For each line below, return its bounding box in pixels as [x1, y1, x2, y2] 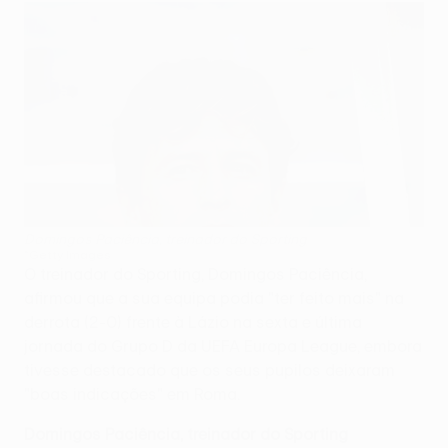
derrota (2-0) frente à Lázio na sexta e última [24, 312, 362, 331]
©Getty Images [24, 246, 111, 261]
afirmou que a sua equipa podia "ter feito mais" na [24, 288, 404, 307]
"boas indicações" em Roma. [24, 384, 240, 403]
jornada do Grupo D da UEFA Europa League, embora [24, 336, 422, 355]
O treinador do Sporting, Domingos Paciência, [24, 264, 367, 283]
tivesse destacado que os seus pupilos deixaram [24, 360, 395, 379]
